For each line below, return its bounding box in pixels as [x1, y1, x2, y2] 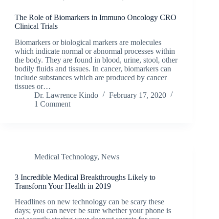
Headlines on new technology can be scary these [15, 197, 164, 206]
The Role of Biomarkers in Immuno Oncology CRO [15, 13, 176, 22]
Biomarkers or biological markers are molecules [15, 38, 161, 46]
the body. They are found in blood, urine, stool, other [15, 55, 177, 64]
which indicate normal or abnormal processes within [15, 46, 175, 55]
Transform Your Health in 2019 [15, 181, 111, 190]
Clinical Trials [15, 22, 58, 30]
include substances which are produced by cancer [15, 73, 167, 82]
